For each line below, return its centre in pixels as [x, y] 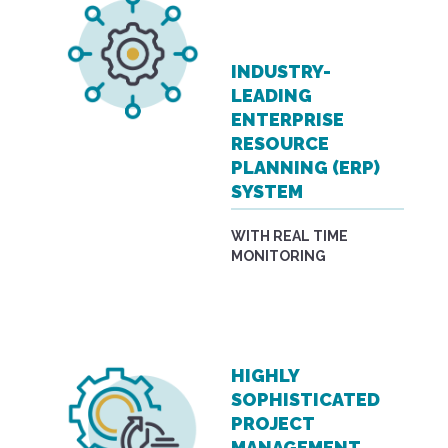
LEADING [272, 96]
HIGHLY [265, 376]
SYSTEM [267, 192]
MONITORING [279, 255]
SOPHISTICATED [306, 400]
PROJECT [273, 424]
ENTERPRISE [288, 120]
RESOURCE [280, 144]
